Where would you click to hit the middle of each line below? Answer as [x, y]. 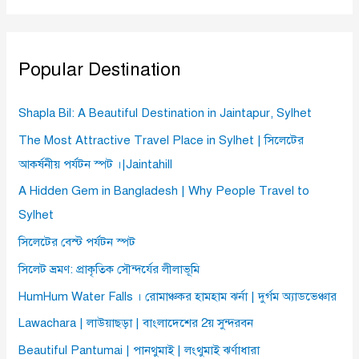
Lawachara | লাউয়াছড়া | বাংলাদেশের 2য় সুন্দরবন [136, 323]
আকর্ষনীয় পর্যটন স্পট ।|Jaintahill [96, 164]
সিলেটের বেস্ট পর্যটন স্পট [77, 242]
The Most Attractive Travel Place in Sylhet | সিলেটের [161, 140]
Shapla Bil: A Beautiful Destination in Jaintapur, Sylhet [165, 113]
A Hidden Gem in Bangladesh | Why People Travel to [164, 191]
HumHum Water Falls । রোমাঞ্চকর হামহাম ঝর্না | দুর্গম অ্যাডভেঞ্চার [178, 296]
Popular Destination [100, 70]
